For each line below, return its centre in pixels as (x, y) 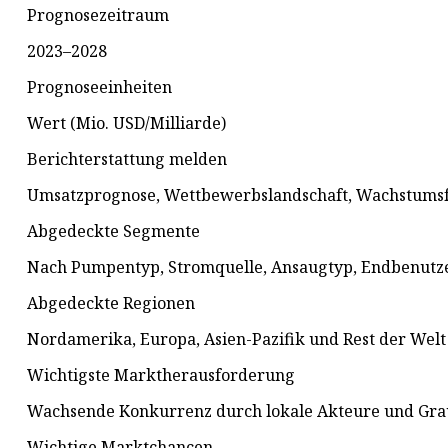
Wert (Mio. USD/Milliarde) (126, 123)
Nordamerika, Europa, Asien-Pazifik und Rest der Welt (236, 339)
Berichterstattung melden (127, 159)
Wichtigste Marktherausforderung (161, 375)
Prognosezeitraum (98, 15)
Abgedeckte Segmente (113, 231)
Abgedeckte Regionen (111, 303)
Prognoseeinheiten (99, 87)
